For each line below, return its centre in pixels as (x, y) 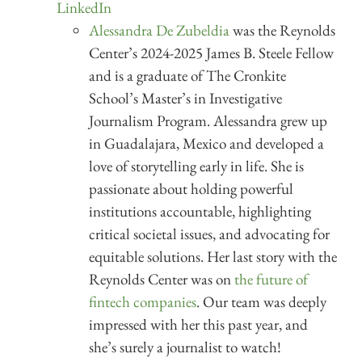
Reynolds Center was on (162, 279)
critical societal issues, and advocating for (209, 234)
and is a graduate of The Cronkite (187, 75)
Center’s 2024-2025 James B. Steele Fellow (211, 53)
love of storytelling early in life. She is (196, 166)
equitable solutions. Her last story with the (213, 256)
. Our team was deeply (261, 301)
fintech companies (143, 301)
